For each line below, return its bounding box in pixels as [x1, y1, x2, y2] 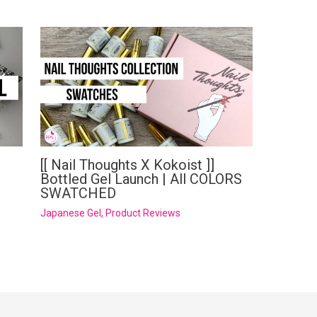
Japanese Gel [40, 207, 101, 219]
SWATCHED [40, 184, 116, 202]
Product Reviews [105, 207, 180, 219]
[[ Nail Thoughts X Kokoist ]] [40, 156, 214, 173]
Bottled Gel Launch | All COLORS [40, 170, 242, 188]
